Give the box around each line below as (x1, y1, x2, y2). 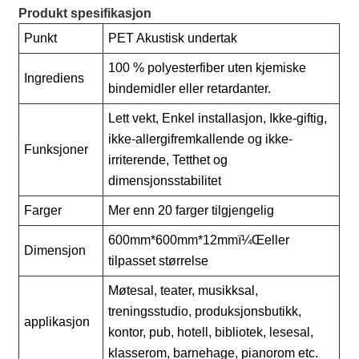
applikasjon (24, 315, 91, 329)
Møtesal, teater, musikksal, (108, 284, 259, 298)
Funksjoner (24, 143, 89, 157)
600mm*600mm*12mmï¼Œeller (108, 233, 290, 248)
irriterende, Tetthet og (108, 153, 228, 167)
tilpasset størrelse (108, 254, 209, 268)
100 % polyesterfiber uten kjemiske (108, 61, 307, 75)
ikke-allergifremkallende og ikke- (108, 132, 293, 147)
